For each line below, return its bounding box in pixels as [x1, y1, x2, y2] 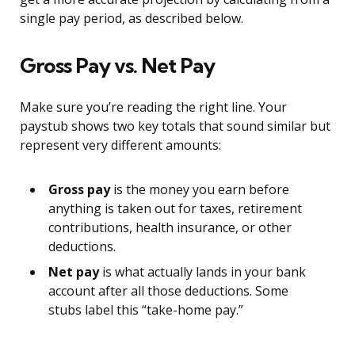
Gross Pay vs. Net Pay [20, 52, 215, 79]
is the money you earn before [110, 181, 289, 199]
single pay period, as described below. [20, 10, 243, 28]
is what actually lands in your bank [99, 263, 306, 281]
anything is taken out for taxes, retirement [48, 200, 302, 218]
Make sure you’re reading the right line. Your [20, 98, 287, 116]
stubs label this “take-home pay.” [48, 301, 243, 319]
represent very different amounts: [20, 136, 221, 155]
